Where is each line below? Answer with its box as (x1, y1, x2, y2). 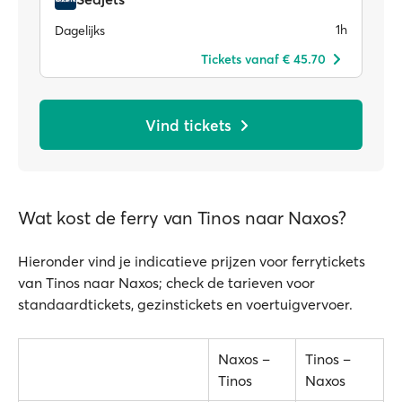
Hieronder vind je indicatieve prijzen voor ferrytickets (18, 252, 365, 270)
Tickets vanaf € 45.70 (201, 50, 326, 67)
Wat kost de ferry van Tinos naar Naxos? (18, 206, 346, 229)
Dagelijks (55, 22, 105, 39)
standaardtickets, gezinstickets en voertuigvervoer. (18, 295, 353, 313)
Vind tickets (145, 115, 232, 135)
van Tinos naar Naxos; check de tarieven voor (18, 274, 315, 292)
